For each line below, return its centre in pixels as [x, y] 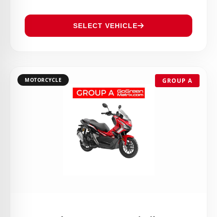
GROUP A [177, 80]
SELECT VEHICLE [105, 25]
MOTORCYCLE [43, 80]
